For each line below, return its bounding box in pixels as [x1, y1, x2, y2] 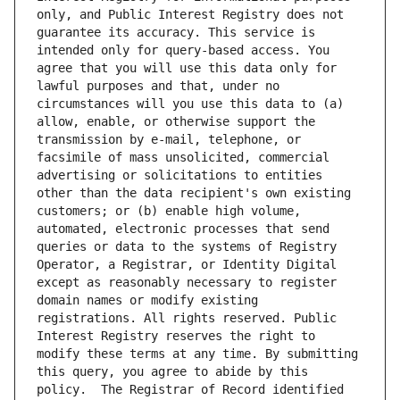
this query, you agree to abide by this [37, 364, 308, 379]
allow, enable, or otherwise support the [37, 114, 315, 129]
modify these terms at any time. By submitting [37, 346, 358, 362]
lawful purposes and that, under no [37, 79, 279, 94]
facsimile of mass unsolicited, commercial [37, 150, 329, 165]
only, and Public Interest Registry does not [37, 7, 344, 22]
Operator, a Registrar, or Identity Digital [37, 257, 337, 272]
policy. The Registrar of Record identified [37, 382, 344, 397]
